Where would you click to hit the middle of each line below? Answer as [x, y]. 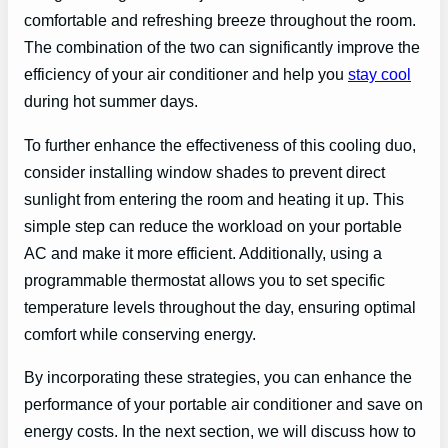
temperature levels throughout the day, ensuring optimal [220, 306]
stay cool [379, 74]
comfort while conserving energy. [140, 333]
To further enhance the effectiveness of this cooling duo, [220, 144]
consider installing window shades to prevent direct [204, 171]
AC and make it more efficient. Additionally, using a [203, 252]
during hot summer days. [111, 101]
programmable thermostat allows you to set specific [204, 279]
